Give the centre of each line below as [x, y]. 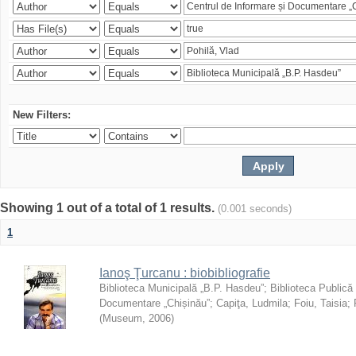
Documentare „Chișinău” [155, 303]
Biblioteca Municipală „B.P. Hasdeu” [182, 288]
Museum [122, 318]
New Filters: [42, 115]
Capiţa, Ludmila [252, 303]
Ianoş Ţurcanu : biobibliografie [185, 273]
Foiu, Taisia [321, 303]
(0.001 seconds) [255, 209]
